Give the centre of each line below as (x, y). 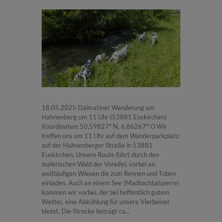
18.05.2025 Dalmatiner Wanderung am (98, 107)
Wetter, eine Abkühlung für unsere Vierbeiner (106, 201)
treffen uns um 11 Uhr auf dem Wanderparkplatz (110, 136)
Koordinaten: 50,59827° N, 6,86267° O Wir (104, 126)
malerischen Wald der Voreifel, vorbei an (98, 164)
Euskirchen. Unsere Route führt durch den (100, 154)
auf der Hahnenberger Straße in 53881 (97, 145)
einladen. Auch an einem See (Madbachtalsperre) (111, 183)
